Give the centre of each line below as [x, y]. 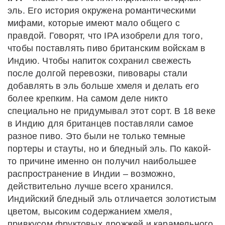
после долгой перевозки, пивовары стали [98, 73]
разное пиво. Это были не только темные [97, 136]
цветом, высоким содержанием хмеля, [90, 211]
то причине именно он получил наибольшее [102, 161]
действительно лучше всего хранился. [91, 186]
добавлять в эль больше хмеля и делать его [103, 86]
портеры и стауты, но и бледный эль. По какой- [109, 148]
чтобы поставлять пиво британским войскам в [107, 48]
